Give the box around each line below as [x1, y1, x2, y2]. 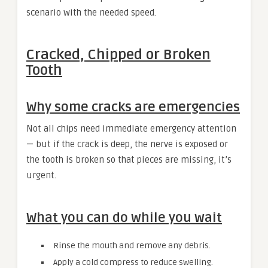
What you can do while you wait [26, 209, 222, 226]
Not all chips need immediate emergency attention [26, 123, 236, 134]
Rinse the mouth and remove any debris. [53, 240, 211, 251]
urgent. [26, 169, 56, 181]
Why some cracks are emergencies [26, 99, 240, 115]
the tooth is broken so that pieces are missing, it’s [26, 154, 232, 165]
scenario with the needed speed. [26, 7, 156, 18]
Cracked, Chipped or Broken [26, 45, 211, 63]
